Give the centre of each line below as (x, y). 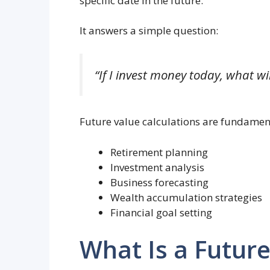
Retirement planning (159, 152)
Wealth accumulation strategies (186, 197)
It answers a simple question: (149, 31)
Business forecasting (159, 182)
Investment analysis (157, 167)
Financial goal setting (161, 212)
